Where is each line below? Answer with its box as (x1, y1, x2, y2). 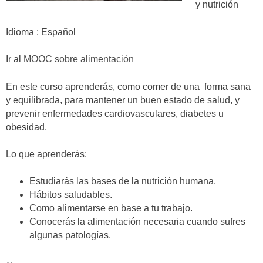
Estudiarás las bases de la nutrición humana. (29, 176, 216, 187)
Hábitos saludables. (29, 190, 112, 200)
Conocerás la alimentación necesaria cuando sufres (29, 217, 245, 227)
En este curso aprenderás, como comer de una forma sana (6, 81, 251, 92)
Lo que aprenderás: (6, 149, 87, 159)
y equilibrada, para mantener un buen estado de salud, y (6, 95, 240, 105)
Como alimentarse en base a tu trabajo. (29, 203, 193, 214)
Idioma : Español (6, 26, 76, 37)
